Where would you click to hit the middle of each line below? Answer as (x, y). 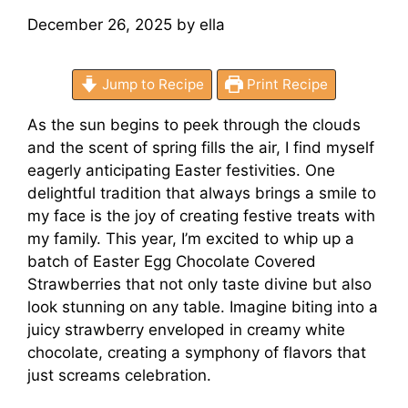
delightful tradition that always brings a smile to (202, 193)
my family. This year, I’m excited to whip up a (191, 238)
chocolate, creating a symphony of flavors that (197, 352)
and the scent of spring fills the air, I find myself (201, 147)
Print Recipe (285, 84)
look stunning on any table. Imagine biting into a (203, 306)
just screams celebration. (119, 375)
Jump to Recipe (151, 84)
